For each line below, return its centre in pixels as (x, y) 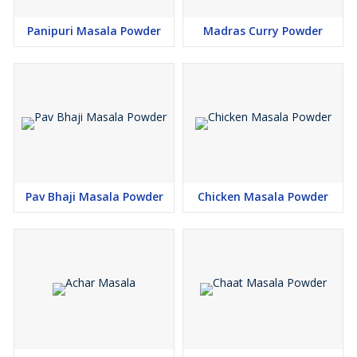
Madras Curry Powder (263, 31)
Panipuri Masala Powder (94, 31)
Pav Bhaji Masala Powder (94, 196)
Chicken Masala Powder (263, 196)
